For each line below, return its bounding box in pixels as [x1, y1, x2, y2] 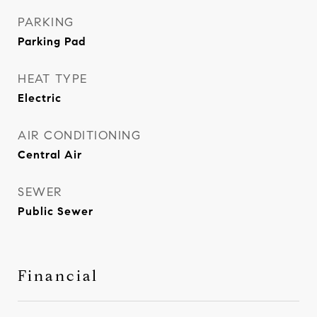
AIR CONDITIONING [18, 128, 141, 143]
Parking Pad [18, 35, 86, 48]
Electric [18, 91, 62, 105]
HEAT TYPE [18, 71, 88, 86]
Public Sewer [18, 204, 93, 218]
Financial [18, 267, 98, 285]
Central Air [18, 148, 82, 161]
